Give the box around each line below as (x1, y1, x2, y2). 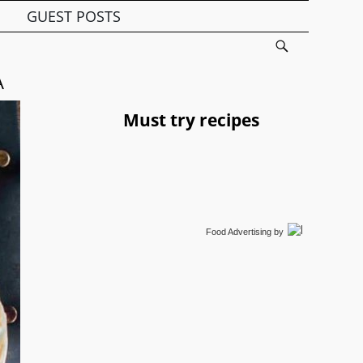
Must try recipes (122, 109, 259, 131)
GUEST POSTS (26, 6, 121, 26)
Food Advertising (205, 227, 271, 237)
